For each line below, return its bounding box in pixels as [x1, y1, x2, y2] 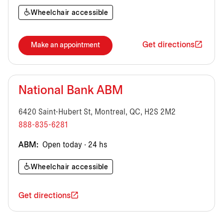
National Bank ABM [18, 85, 123, 97]
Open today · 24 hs [40, 141, 108, 149]
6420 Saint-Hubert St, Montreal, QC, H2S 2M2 [18, 108, 176, 116]
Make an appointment [31, 42, 100, 49]
